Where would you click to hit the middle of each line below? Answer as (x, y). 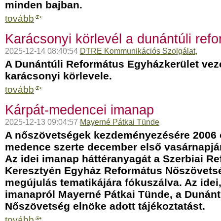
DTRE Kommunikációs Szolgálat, (139, 51)
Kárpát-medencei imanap (79, 110)
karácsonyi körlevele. (58, 76)
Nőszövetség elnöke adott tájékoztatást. (105, 206)
